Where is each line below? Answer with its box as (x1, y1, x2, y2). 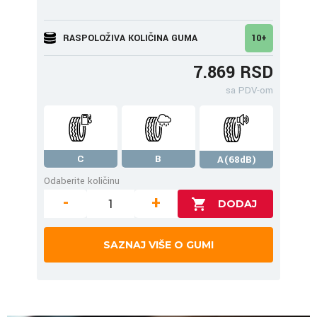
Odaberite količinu (44, 174, 120, 188)
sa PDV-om (226, 83, 273, 97)
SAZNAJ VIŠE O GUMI (103, 238, 214, 251)
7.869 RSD (193, 61, 273, 84)
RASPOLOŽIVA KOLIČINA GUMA (63, 31, 197, 45)
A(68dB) (217, 153, 256, 166)
